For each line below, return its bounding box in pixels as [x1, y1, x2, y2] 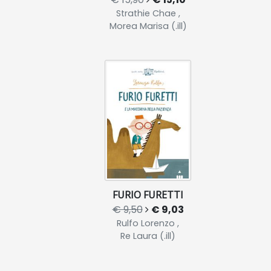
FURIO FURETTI [113, 188, 183, 201]
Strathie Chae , [116, 7, 180, 19]
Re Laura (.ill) [120, 230, 175, 242]
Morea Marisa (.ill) [109, 20, 187, 32]
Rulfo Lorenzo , [117, 217, 179, 229]
